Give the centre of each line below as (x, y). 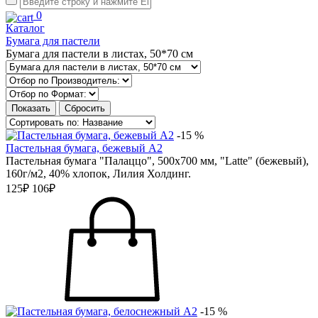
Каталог (25, 28)
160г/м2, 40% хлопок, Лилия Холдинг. (98, 174)
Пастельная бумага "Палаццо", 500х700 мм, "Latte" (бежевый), (157, 161)
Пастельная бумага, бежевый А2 (84, 148)
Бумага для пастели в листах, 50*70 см (99, 54)
